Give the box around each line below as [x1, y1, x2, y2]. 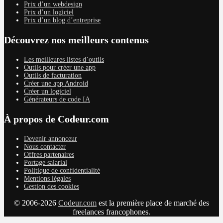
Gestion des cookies [24, 182, 79, 190]
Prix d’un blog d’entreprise [24, 16, 101, 24]
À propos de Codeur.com [4, 113, 109, 124]
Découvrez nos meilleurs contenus [4, 34, 149, 45]
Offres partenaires [24, 150, 74, 158]
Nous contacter [24, 142, 66, 150]
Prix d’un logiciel [24, 8, 74, 16]
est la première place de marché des [97, 198, 209, 207]
